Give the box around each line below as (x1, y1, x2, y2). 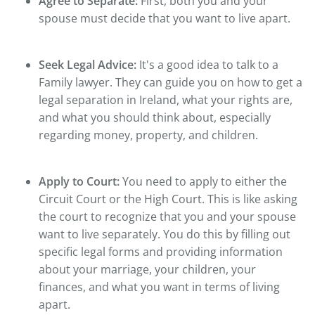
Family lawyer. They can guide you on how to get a (39, 75, 302, 91)
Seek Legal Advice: (39, 57, 136, 73)
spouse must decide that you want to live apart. (39, 11, 290, 27)
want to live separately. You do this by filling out (39, 226, 290, 243)
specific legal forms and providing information (39, 244, 283, 260)
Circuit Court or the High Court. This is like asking (39, 191, 297, 207)
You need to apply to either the (120, 174, 287, 190)
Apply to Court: (39, 174, 120, 190)
